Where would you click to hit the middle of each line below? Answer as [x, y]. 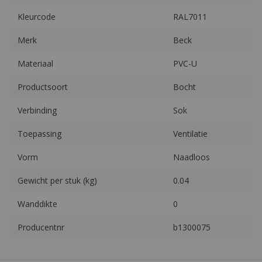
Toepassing [39, 133]
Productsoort [43, 87]
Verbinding [37, 110]
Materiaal [35, 63]
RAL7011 [190, 16]
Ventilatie [190, 133]
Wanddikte [37, 204]
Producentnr [41, 227]
